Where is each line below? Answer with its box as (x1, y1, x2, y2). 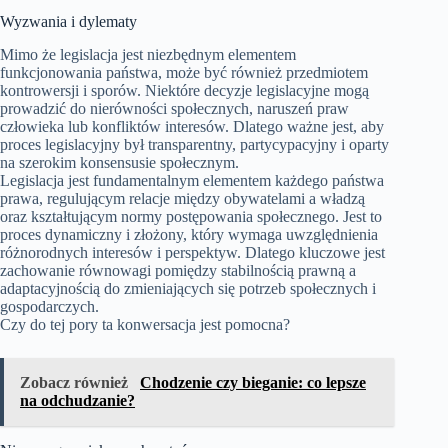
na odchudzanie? (20, 392, 135, 410)
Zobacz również (20, 374, 132, 392)
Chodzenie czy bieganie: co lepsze (140, 374, 366, 392)
